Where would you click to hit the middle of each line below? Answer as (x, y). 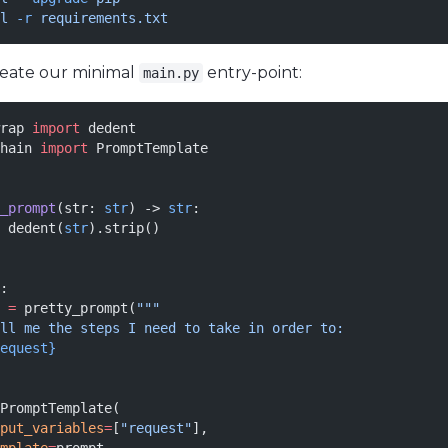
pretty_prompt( (76, 308)
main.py (171, 73)
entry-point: (252, 72)
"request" (156, 428)
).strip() (124, 228)
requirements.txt (100, 18)
